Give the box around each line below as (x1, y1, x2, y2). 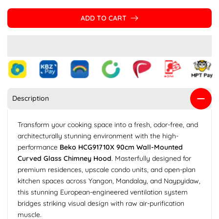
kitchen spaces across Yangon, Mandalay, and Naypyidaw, (18, 176, 200, 185)
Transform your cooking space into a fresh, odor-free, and (18, 120, 198, 129)
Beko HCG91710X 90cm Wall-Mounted (60, 142, 183, 152)
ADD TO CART (81, 14, 127, 23)
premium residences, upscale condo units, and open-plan (18, 165, 196, 174)
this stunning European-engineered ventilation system (18, 187, 188, 197)
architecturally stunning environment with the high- (18, 131, 178, 140)
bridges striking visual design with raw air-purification (18, 198, 184, 208)
